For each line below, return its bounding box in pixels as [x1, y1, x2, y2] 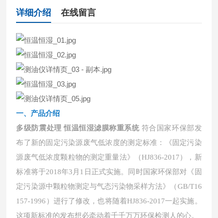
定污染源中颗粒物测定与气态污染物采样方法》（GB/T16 [16, 182, 202, 190]
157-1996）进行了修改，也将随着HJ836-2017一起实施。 [16, 197, 202, 205]
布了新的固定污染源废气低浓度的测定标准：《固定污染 [16, 138, 202, 146]
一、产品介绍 [16, 109, 60, 117]
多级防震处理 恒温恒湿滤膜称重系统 [16, 124, 140, 132]
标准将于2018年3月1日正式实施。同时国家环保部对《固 [16, 168, 202, 176]
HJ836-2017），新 [142, 153, 202, 161]
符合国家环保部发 [141, 124, 202, 132]
